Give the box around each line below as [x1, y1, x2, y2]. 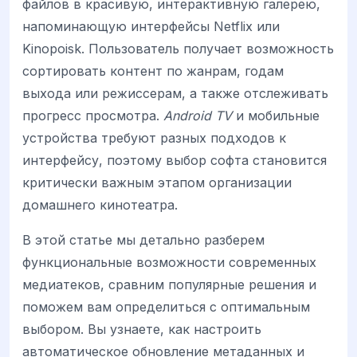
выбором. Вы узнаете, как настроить [22, 321, 261, 338]
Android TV [163, 108, 232, 124]
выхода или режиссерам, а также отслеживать [22, 85, 328, 102]
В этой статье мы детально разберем [22, 232, 265, 249]
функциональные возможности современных [22, 254, 316, 271]
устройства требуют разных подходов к [22, 130, 286, 147]
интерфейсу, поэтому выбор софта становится [22, 152, 327, 169]
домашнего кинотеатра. [22, 197, 178, 214]
